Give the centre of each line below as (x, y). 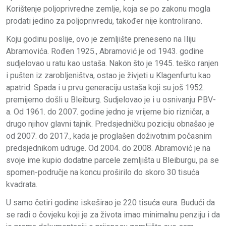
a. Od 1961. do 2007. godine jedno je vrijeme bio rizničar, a (108, 111)
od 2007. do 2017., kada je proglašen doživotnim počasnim (109, 136)
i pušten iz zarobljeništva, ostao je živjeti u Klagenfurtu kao (108, 75)
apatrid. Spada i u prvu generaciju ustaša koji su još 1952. (105, 87)
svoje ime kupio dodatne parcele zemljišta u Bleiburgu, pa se (112, 160)
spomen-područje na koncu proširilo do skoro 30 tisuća (103, 172)
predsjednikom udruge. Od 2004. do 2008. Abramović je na (108, 148)
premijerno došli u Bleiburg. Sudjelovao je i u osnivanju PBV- (111, 99)
